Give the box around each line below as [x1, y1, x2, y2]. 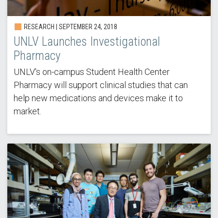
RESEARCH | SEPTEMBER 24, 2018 [22, 23, 117, 31]
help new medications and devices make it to [13, 93, 183, 104]
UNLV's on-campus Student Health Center [13, 67, 170, 77]
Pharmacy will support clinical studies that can [13, 80, 188, 91]
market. [13, 106, 41, 117]
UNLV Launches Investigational [13, 35, 160, 49]
